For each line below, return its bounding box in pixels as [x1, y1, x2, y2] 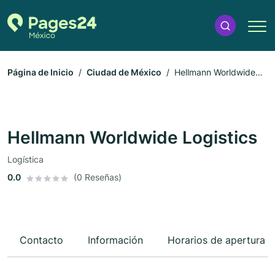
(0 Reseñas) [74, 172, 122, 183]
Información [88, 234, 143, 247]
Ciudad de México [87, 67, 161, 78]
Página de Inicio [7, 67, 74, 78]
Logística [7, 154, 44, 165]
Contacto [20, 234, 63, 247]
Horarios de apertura [168, 234, 265, 247]
